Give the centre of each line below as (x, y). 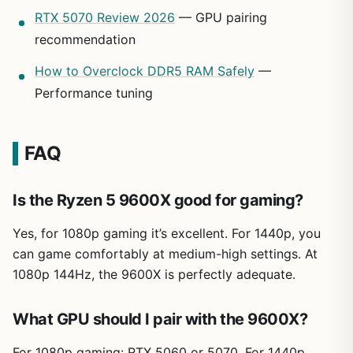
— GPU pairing (221, 17)
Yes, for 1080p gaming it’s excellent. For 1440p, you (167, 233)
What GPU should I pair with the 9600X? (160, 319)
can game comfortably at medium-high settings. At (165, 253)
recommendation (85, 39)
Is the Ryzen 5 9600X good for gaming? (158, 200)
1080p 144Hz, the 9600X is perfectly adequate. (154, 274)
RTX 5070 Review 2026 (105, 17)
